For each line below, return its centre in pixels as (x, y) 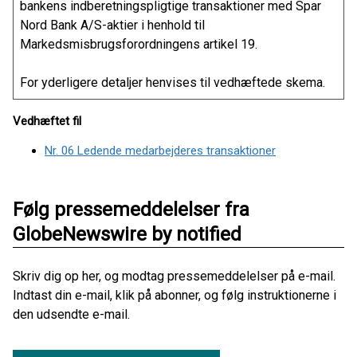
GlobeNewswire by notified (127, 234)
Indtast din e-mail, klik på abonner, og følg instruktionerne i (175, 295)
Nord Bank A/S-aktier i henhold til (112, 25)
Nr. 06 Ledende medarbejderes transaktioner (160, 151)
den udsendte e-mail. (71, 314)
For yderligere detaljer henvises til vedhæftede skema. (173, 82)
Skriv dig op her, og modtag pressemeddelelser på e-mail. (174, 276)
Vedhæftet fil (47, 121)
